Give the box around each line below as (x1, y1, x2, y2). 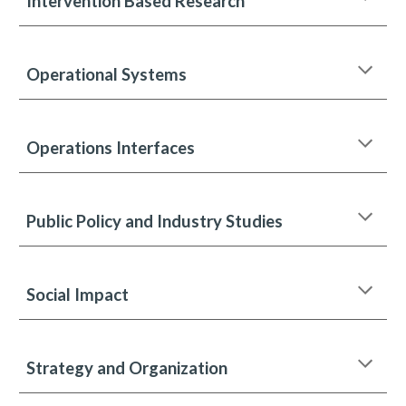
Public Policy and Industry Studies (26, 211, 284, 231)
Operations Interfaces (26, 138, 196, 158)
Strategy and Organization (26, 358, 228, 378)
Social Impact (26, 285, 130, 304)
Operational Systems (26, 64, 188, 84)
